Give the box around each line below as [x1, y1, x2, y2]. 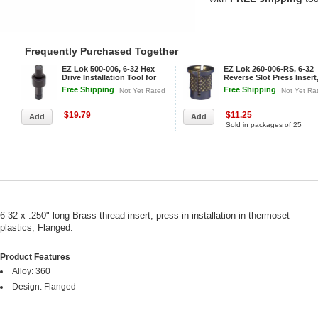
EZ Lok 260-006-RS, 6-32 [224, 65, 314, 73]
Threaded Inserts [62, 82, 125, 90]
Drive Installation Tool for [62, 73, 156, 82]
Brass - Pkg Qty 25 [224, 82, 292, 90]
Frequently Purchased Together [25, 45, 178, 57]
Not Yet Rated [119, 87, 165, 94]
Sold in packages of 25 [226, 121, 302, 128]
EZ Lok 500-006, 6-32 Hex [62, 65, 155, 73]
